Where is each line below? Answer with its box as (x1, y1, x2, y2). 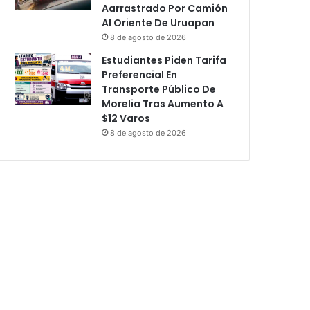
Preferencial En (102, 67, 178, 82)
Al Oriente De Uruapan (102, 15, 215, 30)
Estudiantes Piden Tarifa (102, 53, 227, 67)
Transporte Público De (102, 82, 217, 96)
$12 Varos (102, 111, 151, 125)
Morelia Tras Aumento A (102, 96, 224, 111)
